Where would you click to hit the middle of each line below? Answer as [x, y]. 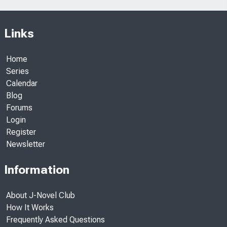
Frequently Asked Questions [55, 220]
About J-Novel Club [41, 196]
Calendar [22, 84]
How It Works [30, 208]
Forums [19, 108]
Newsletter [26, 144]
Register [21, 132]
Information [37, 170]
